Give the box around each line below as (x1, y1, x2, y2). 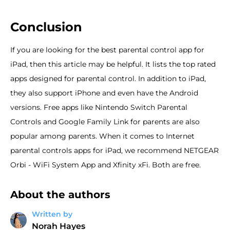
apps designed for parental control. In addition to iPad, (10, 73, 206, 83)
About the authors (10, 188, 110, 201)
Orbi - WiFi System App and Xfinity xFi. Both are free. (10, 160, 201, 169)
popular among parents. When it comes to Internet (10, 131, 195, 141)
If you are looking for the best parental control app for (10, 45, 204, 54)
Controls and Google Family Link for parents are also (10, 117, 200, 126)
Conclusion (10, 19, 82, 34)
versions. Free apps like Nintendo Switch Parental (10, 102, 187, 112)
